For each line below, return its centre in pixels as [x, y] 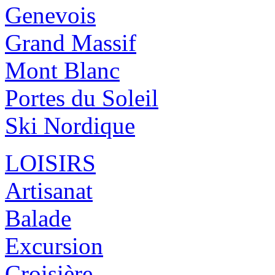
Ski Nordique [70, 126]
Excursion [54, 246]
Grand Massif [71, 43]
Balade [38, 219]
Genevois [50, 15]
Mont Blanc [62, 71]
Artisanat [49, 191]
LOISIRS [50, 163]
